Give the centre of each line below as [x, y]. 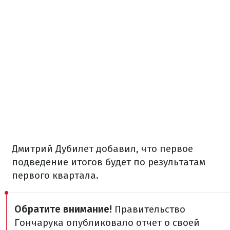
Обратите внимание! [63, 209]
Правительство [149, 209]
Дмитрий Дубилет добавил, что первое [102, 149]
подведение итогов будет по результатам [109, 162]
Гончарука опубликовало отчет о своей [107, 223]
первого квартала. [55, 175]
